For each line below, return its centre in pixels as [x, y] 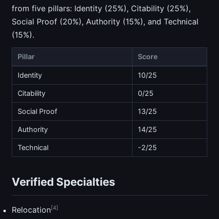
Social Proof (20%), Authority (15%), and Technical [105, 21]
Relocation [31, 210]
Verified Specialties [64, 182]
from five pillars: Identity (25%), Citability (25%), [101, 8]
